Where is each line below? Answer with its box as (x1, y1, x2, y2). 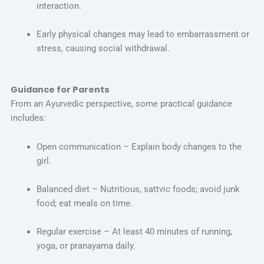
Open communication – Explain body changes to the (36, 141, 242, 153)
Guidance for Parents (10, 83, 110, 95)
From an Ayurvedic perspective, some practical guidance (10, 98, 232, 109)
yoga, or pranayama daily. (36, 240, 136, 252)
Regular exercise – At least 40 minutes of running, (36, 226, 232, 237)
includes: (10, 112, 46, 123)
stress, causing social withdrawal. (36, 43, 170, 54)
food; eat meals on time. (36, 198, 133, 209)
